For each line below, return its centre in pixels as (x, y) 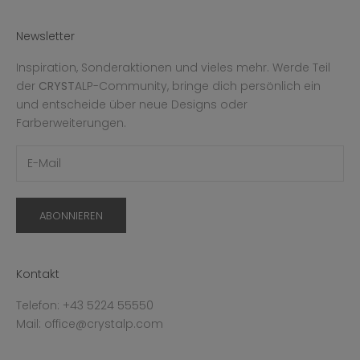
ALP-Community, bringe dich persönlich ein (198, 86)
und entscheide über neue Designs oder (132, 104)
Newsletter (45, 36)
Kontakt (38, 274)
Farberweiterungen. (71, 123)
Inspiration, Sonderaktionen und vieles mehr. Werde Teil (173, 67)
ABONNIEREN (71, 215)
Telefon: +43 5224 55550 (85, 306)
